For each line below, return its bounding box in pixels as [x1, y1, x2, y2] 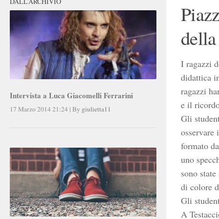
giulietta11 [82, 105, 111, 114]
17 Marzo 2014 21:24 [10, 105, 68, 114]
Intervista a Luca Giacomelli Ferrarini [10, 89, 133, 101]
